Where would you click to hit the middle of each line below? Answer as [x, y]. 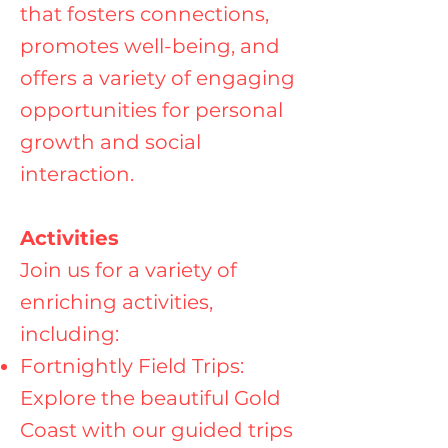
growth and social [110, 142]
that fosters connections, [144, 14]
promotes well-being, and [150, 46]
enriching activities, [116, 302]
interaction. [77, 174]
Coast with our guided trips [156, 430]
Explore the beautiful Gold [150, 398]
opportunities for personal [151, 110]
